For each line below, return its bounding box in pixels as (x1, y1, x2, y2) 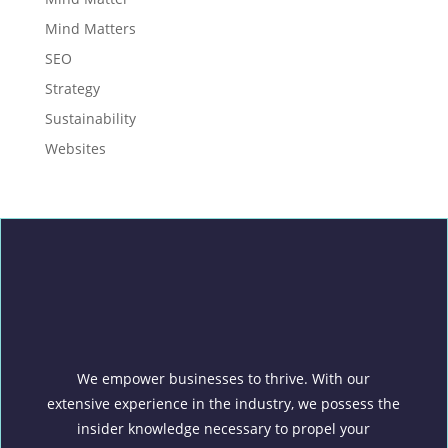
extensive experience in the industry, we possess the (47, 394, 401, 414)
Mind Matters (44, 18, 136, 38)
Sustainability (44, 108, 136, 128)
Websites (44, 138, 106, 158)
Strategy (44, 78, 100, 98)
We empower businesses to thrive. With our (77, 369, 371, 389)
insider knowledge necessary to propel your (77, 419, 371, 439)
